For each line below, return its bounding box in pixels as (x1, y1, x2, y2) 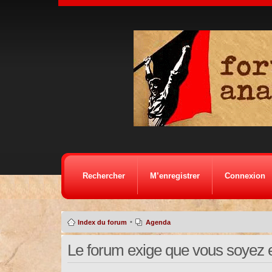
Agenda (145, 219, 171, 226)
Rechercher (82, 171, 125, 180)
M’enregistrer (149, 171, 200, 180)
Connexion (224, 171, 265, 180)
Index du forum (77, 219, 127, 226)
